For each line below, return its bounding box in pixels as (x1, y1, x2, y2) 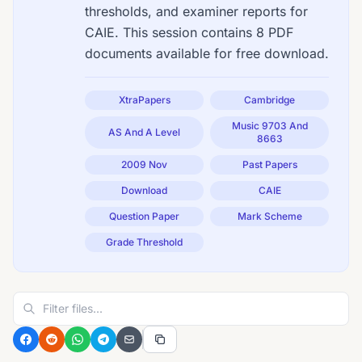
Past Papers (242, 158, 297, 170)
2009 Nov (121, 158, 167, 170)
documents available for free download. (85, 45, 329, 61)
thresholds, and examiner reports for (85, 3, 308, 19)
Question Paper (109, 210, 179, 222)
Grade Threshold (106, 236, 183, 248)
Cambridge (244, 94, 295, 106)
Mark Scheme (237, 210, 302, 222)
